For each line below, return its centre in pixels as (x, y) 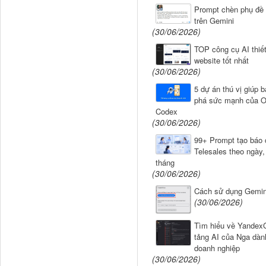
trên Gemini (214, 20)
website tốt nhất (221, 60)
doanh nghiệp (217, 248)
